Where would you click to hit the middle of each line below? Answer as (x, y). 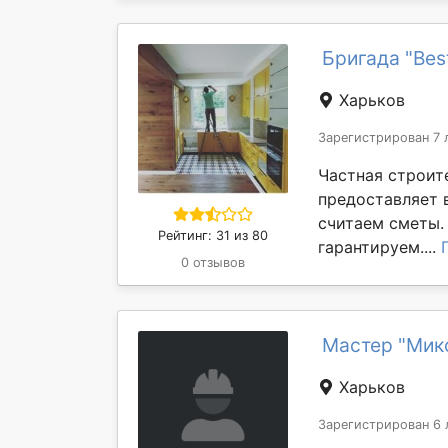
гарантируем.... (379, 246)
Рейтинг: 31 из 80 (213, 235)
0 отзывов (213, 262)
